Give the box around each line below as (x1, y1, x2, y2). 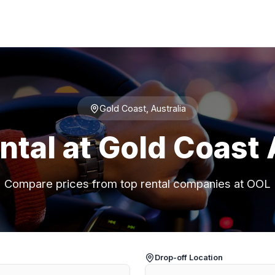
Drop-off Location (155, 253, 223, 263)
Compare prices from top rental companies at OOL (4, 177, 271, 191)
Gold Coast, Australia (99, 103, 186, 114)
